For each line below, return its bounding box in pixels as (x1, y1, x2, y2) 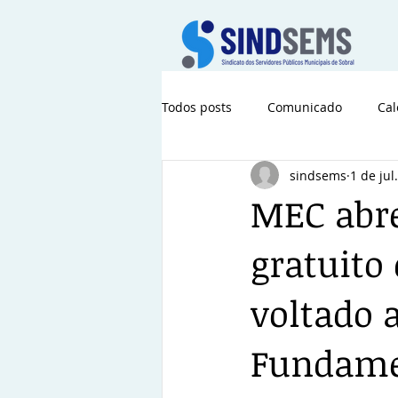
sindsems (290, 166, 346, 184)
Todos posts (162, 98, 232, 115)
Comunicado (267, 98, 342, 115)
